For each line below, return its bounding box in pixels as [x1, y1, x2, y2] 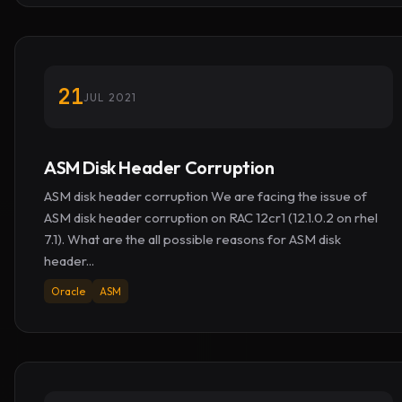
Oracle [51, 284, 85, 298]
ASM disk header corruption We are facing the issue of [44, 188, 367, 205]
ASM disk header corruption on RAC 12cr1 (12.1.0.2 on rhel [44, 209, 378, 226]
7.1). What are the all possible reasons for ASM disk [44, 231, 341, 248]
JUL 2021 [83, 90, 137, 104]
